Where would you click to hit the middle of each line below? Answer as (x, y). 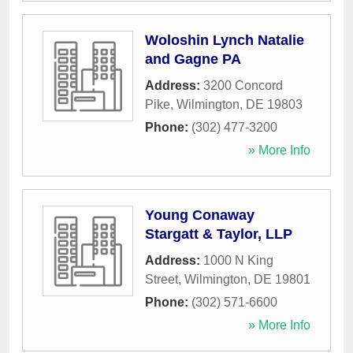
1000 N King (238, 261)
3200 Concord (243, 86)
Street (162, 280)
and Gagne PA (193, 59)
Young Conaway (200, 216)
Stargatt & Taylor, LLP (219, 234)
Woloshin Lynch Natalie (225, 41)
